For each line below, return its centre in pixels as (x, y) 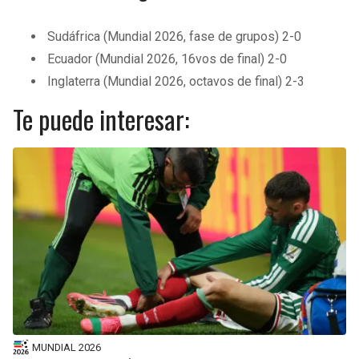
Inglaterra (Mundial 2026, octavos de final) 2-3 (176, 82)
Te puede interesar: (101, 119)
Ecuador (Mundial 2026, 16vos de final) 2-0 (167, 59)
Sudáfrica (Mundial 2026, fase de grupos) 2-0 (175, 36)
